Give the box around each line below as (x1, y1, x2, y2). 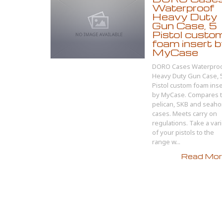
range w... (152, 137, 180, 146)
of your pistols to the (152, 128, 214, 137)
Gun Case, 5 (152, 19, 217, 32)
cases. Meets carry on (152, 109, 217, 118)
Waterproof (152, 1, 214, 14)
